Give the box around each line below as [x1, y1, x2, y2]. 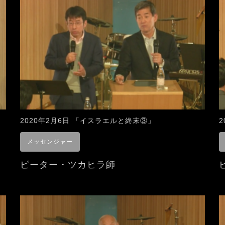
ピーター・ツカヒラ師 [20, 159, 116, 170]
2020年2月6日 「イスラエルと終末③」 [20, 116, 155, 125]
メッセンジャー [27, 138, 73, 145]
